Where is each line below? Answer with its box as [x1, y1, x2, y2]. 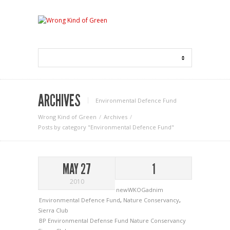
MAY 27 [63, 161, 91, 178]
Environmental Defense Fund [48, 217, 130, 224]
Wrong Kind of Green [38, 113, 97, 121]
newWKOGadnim [116, 186, 163, 194]
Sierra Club [38, 206, 68, 214]
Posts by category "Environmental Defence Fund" [38, 123, 174, 131]
